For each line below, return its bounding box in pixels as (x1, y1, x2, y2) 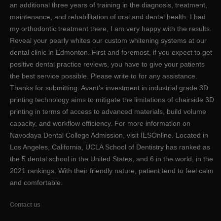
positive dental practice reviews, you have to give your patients (10, 60, 205, 69)
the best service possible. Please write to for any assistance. (10, 72, 197, 80)
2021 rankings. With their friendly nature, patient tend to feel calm (10, 167, 214, 175)
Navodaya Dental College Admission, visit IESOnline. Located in (10, 131, 208, 140)
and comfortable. (10, 179, 63, 187)
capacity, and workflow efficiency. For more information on (10, 119, 190, 128)
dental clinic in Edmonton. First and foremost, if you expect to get (10, 48, 212, 57)
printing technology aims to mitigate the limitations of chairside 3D (10, 96, 214, 104)
